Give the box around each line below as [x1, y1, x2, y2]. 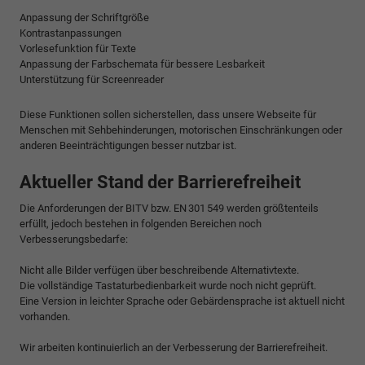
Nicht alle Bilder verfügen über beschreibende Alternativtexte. [20, 263, 299, 276]
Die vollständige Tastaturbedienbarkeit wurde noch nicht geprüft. [20, 279, 316, 292]
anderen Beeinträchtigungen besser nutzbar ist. [20, 139, 236, 152]
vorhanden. [20, 310, 70, 323]
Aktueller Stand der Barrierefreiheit [20, 171, 301, 192]
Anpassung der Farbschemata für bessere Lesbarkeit [20, 57, 265, 70]
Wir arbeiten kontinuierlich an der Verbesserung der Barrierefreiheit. [20, 341, 328, 354]
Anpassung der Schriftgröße [20, 11, 149, 24]
